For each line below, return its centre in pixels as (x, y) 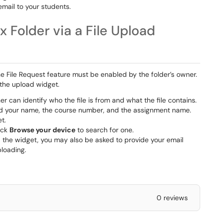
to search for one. (105, 130)
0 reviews (172, 198)
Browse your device (42, 130)
